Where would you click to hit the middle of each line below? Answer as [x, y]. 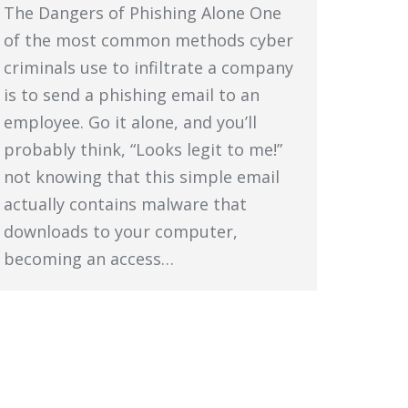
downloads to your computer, [121, 231]
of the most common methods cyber [148, 40]
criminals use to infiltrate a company [148, 67]
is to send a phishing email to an [132, 95]
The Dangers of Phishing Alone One [143, 13]
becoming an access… [89, 259]
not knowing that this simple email [142, 177]
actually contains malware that [125, 204]
